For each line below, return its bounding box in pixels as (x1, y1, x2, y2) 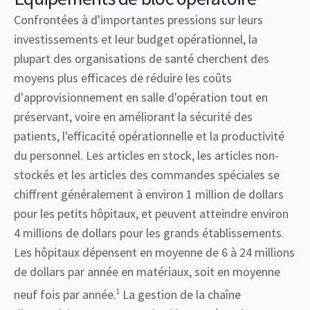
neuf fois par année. (14, 286, 116, 302)
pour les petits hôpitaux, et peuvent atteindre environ (14, 206, 289, 221)
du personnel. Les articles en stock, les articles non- (14, 147, 279, 163)
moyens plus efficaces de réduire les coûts (14, 70, 232, 86)
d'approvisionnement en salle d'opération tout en (14, 89, 268, 105)
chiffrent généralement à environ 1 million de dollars (14, 186, 284, 202)
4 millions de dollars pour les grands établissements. (14, 225, 284, 241)
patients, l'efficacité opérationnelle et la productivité (14, 128, 284, 144)
